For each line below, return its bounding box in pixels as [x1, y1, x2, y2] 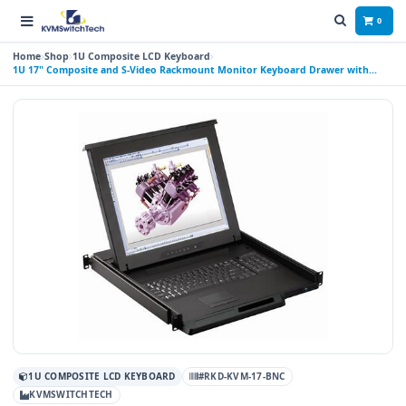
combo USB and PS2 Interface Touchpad [13, 77, 203, 91]
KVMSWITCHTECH [29, 388, 113, 401]
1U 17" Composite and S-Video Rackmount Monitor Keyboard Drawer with [13, 63, 369, 77]
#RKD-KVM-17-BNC [198, 369, 285, 382]
